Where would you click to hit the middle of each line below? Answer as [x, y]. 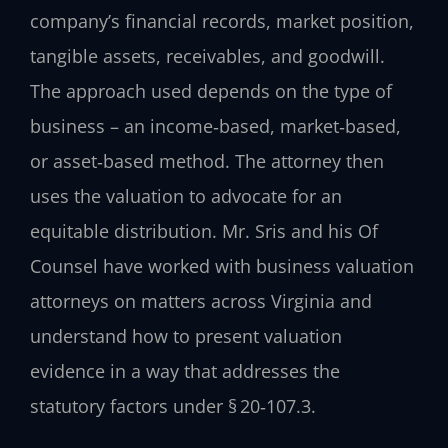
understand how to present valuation [186, 336]
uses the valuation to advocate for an [186, 196]
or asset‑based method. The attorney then [207, 161]
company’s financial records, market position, [222, 21]
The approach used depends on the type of [211, 91]
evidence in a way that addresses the [185, 371]
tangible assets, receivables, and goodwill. [207, 56]
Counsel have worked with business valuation [222, 266]
